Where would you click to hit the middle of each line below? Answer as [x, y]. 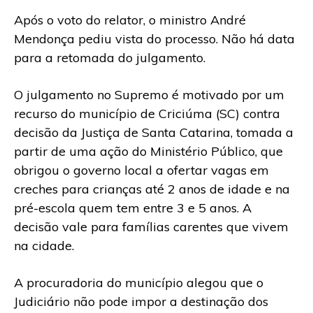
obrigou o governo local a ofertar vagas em [141, 170]
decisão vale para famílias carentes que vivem [151, 226]
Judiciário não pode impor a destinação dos [141, 301]
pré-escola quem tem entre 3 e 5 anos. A [133, 208]
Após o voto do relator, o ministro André [130, 20]
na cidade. [44, 245]
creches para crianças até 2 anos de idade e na [152, 189]
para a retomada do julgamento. [110, 57]
